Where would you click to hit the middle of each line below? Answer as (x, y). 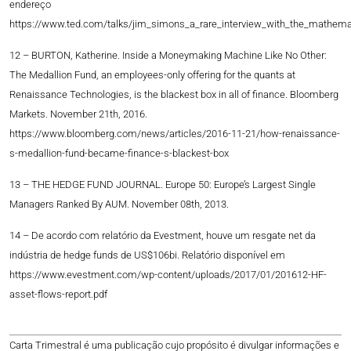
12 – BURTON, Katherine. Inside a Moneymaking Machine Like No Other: (168, 56)
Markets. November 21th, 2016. (78, 114)
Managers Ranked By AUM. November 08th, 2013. (119, 204)
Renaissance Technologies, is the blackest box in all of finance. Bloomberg (174, 95)
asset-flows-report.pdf (58, 295)
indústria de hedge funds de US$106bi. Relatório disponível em (147, 255)
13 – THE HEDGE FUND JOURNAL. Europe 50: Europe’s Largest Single (163, 185)
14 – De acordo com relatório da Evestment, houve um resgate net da (163, 236)
